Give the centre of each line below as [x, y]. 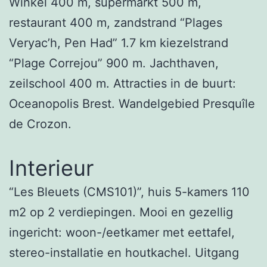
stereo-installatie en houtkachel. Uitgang [124, 252]
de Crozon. [40, 124]
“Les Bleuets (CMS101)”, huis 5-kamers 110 [129, 192]
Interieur [51, 168]
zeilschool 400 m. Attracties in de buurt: [122, 83]
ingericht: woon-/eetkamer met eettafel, [122, 232]
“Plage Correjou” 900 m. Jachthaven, [114, 63]
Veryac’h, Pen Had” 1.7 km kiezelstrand [119, 43]
